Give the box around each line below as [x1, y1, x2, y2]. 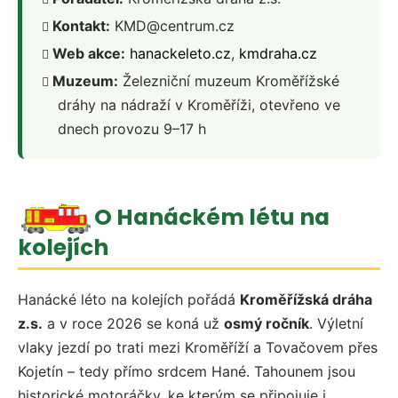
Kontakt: [52, 17, 110, 36]
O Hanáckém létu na [93, 201, 330, 233]
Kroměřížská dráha [240, 291, 372, 309]
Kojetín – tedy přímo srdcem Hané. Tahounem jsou [18, 362, 355, 381]
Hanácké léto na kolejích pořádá [18, 291, 240, 309]
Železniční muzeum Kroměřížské [118, 72, 339, 91]
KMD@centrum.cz [110, 17, 235, 36]
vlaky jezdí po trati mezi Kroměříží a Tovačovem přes [18, 338, 378, 357]
